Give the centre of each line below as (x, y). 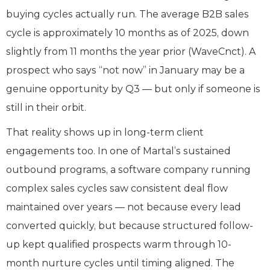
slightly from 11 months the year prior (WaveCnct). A (131, 51)
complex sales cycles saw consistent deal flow (117, 188)
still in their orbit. (46, 107)
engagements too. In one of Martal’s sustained (118, 151)
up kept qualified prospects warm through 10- (119, 244)
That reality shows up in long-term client (105, 132)
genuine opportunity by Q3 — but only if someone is (133, 89)
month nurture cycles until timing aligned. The (120, 263)
